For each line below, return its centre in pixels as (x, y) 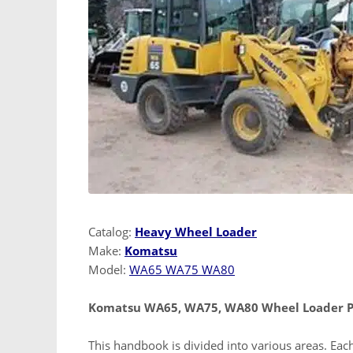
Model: (109, 269)
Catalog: (111, 231)
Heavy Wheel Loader (196, 231)
